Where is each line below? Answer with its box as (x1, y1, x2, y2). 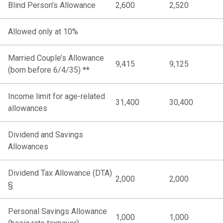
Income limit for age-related (8, 91, 105, 101)
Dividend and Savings (8, 129, 83, 139)
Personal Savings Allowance (8, 206, 107, 216)
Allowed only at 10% (8, 26, 78, 36)
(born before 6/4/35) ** (8, 65, 90, 75)
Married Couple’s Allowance (8, 53, 104, 63)
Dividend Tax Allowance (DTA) (8, 168, 112, 178)
